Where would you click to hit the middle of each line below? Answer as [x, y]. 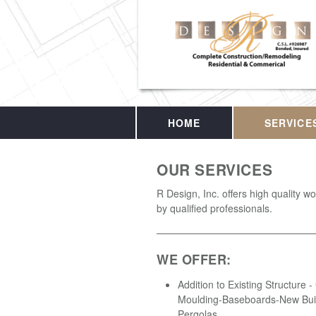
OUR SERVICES [215, 169]
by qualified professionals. [214, 208]
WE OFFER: [194, 259]
